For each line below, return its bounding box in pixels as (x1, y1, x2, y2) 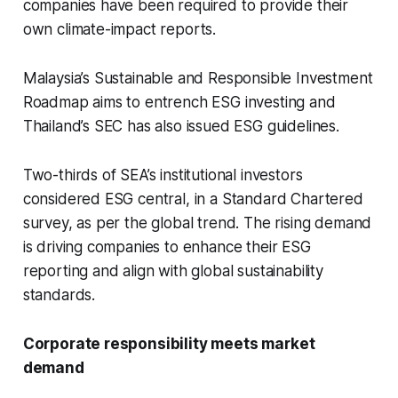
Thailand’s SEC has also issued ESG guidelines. (22, 117, 339, 136)
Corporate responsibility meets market (22, 335, 315, 354)
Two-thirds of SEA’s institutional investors (22, 166, 303, 185)
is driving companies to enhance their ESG (22, 238, 311, 257)
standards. (22, 286, 96, 305)
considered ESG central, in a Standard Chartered (22, 190, 363, 209)
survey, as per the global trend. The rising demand (22, 214, 372, 233)
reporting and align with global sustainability (22, 262, 323, 281)
